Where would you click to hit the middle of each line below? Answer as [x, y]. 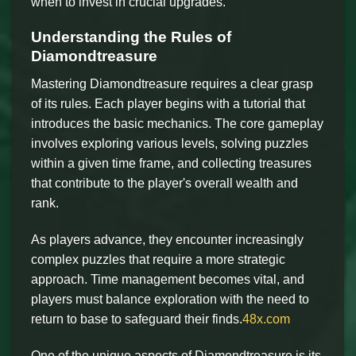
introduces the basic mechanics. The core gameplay [177, 123]
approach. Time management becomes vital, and [168, 279]
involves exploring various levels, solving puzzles [170, 143]
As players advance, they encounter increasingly [167, 239]
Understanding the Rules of [131, 37]
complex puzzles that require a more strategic [158, 259]
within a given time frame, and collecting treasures [171, 163]
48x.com [266, 319]
